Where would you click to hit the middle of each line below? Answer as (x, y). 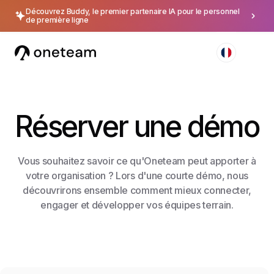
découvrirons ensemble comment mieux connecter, (137, 190)
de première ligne (57, 20)
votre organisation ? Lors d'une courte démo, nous (137, 176)
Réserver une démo (137, 126)
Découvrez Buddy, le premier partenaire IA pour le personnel (133, 11)
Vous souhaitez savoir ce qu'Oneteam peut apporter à (137, 161)
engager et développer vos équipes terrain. (137, 205)
